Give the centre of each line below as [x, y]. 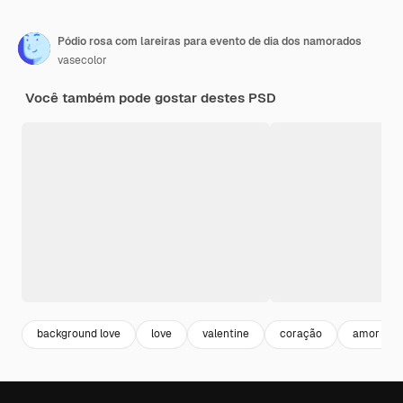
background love [79, 334]
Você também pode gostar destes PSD [151, 97]
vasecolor [82, 60]
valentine [226, 334]
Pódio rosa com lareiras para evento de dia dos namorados [210, 41]
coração [301, 334]
